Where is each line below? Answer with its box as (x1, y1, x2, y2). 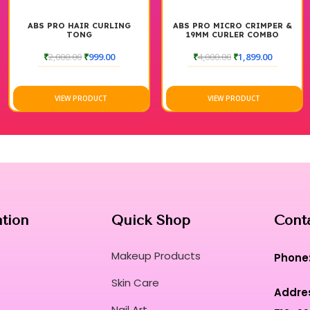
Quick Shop (111, 212, 190, 228)
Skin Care (111, 275, 159, 290)
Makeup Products (111, 248, 201, 263)
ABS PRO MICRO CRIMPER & (172, 20, 292, 30)
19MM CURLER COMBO (185, 29, 279, 39)
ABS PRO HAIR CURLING (28, 20, 131, 30)
